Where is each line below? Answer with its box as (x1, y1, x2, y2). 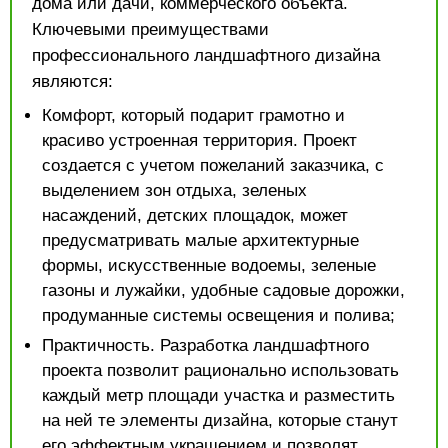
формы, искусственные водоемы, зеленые (42, 255, 376, 275)
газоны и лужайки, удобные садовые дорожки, (42, 280, 405, 300)
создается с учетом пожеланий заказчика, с (42, 155, 384, 175)
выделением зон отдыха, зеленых (42, 180, 307, 200)
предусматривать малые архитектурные (42, 230, 359, 250)
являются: (32, 71, 113, 91)
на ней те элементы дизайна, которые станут (42, 410, 398, 430)
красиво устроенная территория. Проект (42, 130, 357, 150)
